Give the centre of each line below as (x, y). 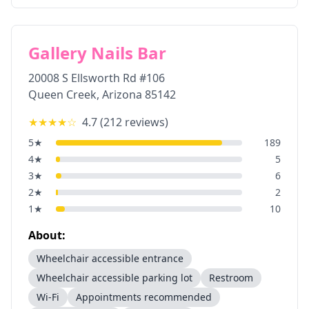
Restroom (231, 278)
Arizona (122, 94)
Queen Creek (62, 94)
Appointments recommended (144, 297)
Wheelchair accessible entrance (110, 258)
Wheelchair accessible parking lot (114, 278)
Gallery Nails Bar (97, 53)
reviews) (145, 122)
